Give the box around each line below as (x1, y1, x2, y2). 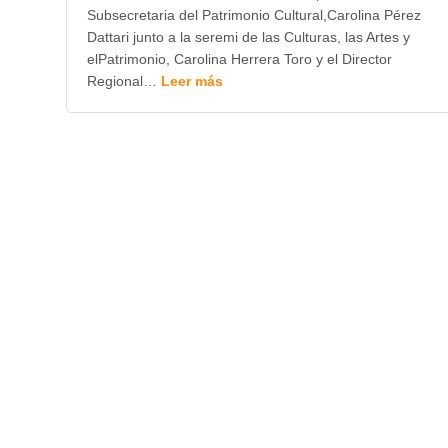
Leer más (160, 73, 223, 89)
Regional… (86, 73, 161, 89)
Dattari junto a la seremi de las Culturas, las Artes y (86, 29, 410, 45)
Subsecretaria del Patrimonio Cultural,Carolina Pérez (86, 7, 421, 23)
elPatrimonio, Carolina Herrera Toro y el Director (86, 51, 392, 67)
